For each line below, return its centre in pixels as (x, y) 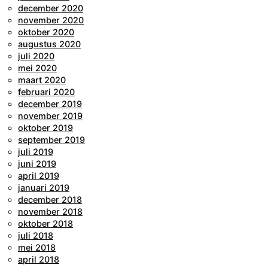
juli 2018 (36, 235)
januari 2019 (44, 187)
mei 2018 (37, 247)
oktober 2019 (45, 127)
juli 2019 (36, 151)
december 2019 (50, 103)
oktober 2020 (46, 32)
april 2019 (39, 175)
